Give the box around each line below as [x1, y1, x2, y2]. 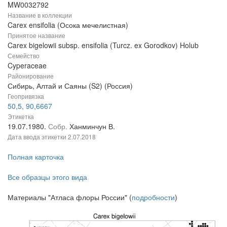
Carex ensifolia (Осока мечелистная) [8, 19, 128, 30]
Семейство [8, 51, 40, 60]
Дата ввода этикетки [8, 132, 68, 141]
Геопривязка [8, 91, 44, 100]
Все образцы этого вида [8, 171, 87, 182]
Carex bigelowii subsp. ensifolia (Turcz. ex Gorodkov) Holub [8, 40, 199, 50]
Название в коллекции [8, 10, 72, 19]
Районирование [8, 71, 54, 80]
